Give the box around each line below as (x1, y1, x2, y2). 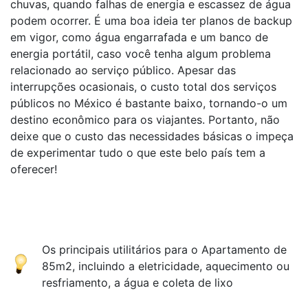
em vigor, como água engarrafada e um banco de (10, 30, 268, 44)
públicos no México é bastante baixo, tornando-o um (10, 96, 287, 110)
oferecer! (10, 162, 57, 176)
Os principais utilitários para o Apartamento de (42, 243, 287, 256)
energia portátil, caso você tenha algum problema (10, 47, 271, 60)
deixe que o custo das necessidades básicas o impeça (10, 129, 294, 143)
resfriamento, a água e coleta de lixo (42, 276, 234, 289)
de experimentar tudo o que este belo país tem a (10, 146, 265, 159)
